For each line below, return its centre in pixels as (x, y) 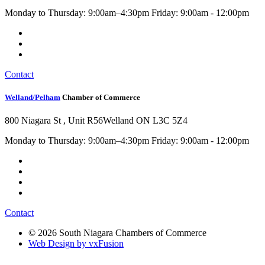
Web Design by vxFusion (76, 244)
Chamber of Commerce (101, 97)
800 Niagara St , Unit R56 (54, 121)
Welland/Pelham (33, 97)
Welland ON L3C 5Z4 (145, 121)
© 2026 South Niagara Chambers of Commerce (117, 233)
